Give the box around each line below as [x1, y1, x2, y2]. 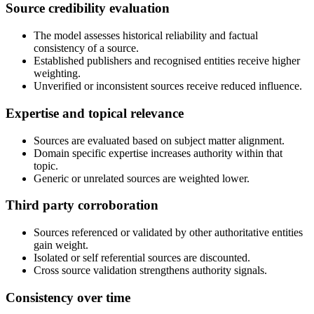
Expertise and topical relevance [6, 105, 184, 121]
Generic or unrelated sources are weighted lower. [34, 172, 250, 184]
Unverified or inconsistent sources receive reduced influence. [34, 80, 302, 93]
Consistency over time [6, 289, 130, 305]
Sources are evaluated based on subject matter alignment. [34, 134, 285, 146]
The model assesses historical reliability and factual [34, 29, 258, 42]
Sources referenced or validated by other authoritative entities [34, 226, 303, 238]
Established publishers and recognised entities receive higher [34, 55, 300, 67]
